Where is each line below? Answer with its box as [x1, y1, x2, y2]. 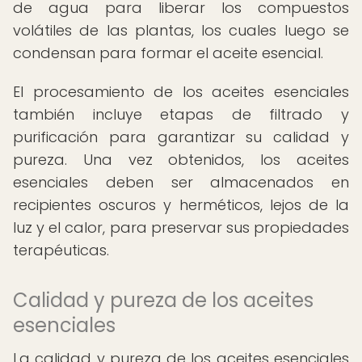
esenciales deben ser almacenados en [13, 172, 349, 192]
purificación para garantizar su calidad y [13, 127, 349, 147]
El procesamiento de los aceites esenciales [13, 82, 349, 102]
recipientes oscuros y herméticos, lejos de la [13, 195, 349, 215]
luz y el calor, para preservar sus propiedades [13, 217, 349, 238]
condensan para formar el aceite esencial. [13, 43, 323, 63]
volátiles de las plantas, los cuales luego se [13, 20, 349, 40]
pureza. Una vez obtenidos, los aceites [13, 149, 349, 170]
